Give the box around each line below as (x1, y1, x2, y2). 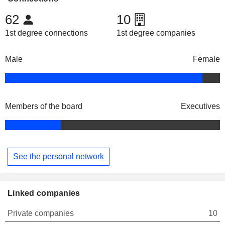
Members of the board (5, 102, 82, 111)
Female (193, 55, 220, 64)
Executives (181, 102, 220, 111)
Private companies (8, 208, 74, 217)
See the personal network (13, 152, 104, 161)
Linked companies (8, 188, 80, 197)
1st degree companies (116, 29, 195, 38)
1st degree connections (5, 29, 88, 38)
